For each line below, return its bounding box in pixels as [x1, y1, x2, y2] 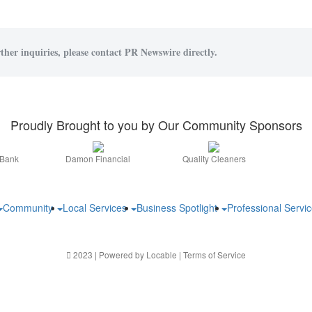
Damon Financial [65, 153, 131, 165]
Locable [146, 249, 177, 261]
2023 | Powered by [71, 249, 146, 261]
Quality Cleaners [182, 153, 246, 165]
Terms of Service [183, 249, 246, 261]
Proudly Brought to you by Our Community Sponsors [10, 116, 302, 134]
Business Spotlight [136, 201, 220, 215]
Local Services [63, 201, 130, 215]
